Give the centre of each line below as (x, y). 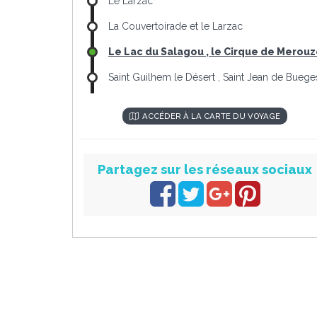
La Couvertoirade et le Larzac (175, 26)
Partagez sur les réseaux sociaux (205, 169)
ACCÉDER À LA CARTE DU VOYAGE (211, 116)
